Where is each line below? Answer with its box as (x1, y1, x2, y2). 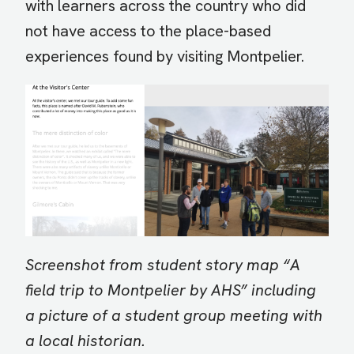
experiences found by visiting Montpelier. (25, 46, 304, 67)
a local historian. (25, 330, 145, 352)
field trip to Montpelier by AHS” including (25, 280, 316, 301)
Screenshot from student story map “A (25, 254, 300, 276)
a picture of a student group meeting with (25, 305, 322, 326)
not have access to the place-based (25, 21, 271, 42)
